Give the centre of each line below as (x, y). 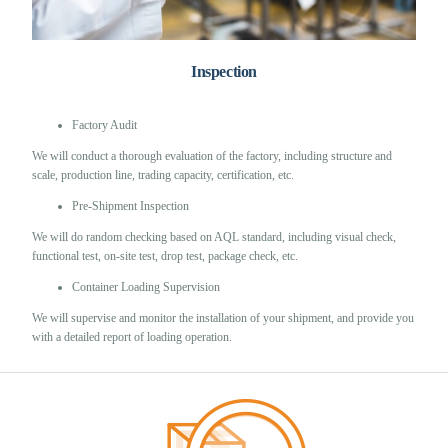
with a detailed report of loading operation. (132, 336)
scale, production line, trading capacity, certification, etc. (163, 174)
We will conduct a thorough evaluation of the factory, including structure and (212, 155)
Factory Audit (105, 124)
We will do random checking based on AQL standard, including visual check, (214, 236)
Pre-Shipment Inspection (131, 205)
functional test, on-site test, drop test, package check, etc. (165, 255)
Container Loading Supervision (146, 286)
